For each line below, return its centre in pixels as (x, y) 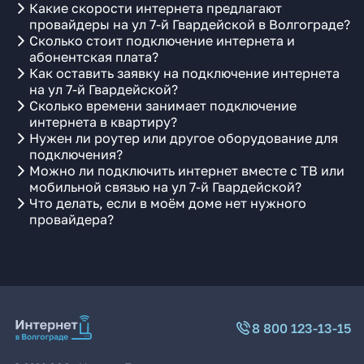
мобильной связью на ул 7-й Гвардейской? (165, 187)
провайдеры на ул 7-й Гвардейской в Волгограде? (190, 24)
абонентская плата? (94, 57)
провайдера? (71, 219)
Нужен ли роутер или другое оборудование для (184, 138)
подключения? (76, 154)
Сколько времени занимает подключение (163, 106)
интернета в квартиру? (103, 122)
